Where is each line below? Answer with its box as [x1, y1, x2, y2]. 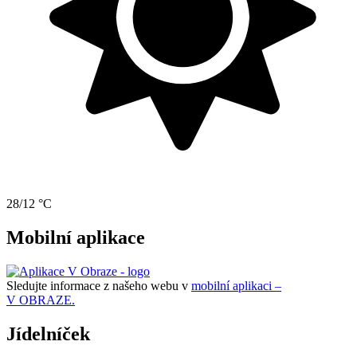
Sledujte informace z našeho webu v [6, 278, 191, 292]
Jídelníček [6, 323, 90, 344]
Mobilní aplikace [6, 226, 145, 248]
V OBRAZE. [6, 292, 75, 307]
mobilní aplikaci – [191, 278, 281, 292]
